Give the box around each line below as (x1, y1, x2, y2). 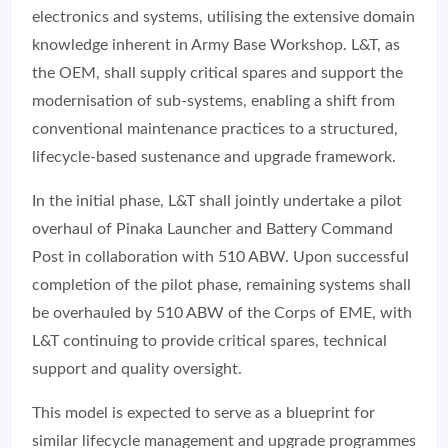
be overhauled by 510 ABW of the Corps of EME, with (32, 304, 412, 321)
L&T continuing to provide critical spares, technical (32, 332, 387, 349)
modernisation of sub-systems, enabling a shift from (32, 92, 395, 109)
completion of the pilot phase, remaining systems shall (32, 276, 411, 293)
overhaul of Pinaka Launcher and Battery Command (32, 220, 393, 237)
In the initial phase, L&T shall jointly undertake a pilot (32, 192, 402, 209)
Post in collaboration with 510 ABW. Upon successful (32, 248, 409, 265)
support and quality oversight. (32, 360, 242, 377)
